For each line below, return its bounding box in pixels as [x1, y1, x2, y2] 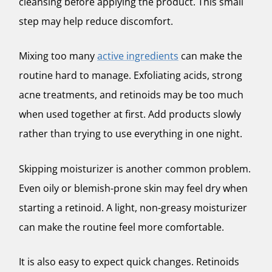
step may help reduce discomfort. [19, 14, 173, 28]
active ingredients [97, 49, 178, 63]
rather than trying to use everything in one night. [19, 127, 242, 141]
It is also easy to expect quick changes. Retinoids [19, 255, 239, 269]
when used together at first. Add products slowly [19, 107, 241, 121]
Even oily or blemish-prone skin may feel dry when [19, 181, 248, 195]
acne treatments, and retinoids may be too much [19, 88, 243, 102]
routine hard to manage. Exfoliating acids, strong [19, 69, 242, 83]
